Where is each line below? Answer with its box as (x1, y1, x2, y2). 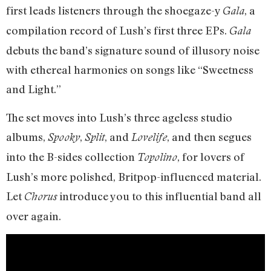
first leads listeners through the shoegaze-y (6, 4, 223, 18)
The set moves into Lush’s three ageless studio (6, 110, 232, 124)
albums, (6, 129, 48, 143)
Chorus (24, 189, 57, 203)
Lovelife (131, 130, 167, 143)
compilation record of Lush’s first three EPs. (6, 24, 229, 38)
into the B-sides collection (6, 149, 137, 163)
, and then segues (167, 129, 252, 143)
